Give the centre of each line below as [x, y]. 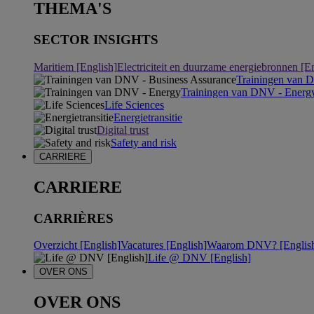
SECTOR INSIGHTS [96, 40]
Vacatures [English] [164, 245]
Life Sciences [134, 104]
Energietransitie [148, 117]
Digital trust [123, 130]
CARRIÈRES [74, 218]
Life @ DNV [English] [199, 258]
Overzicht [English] [77, 245]
